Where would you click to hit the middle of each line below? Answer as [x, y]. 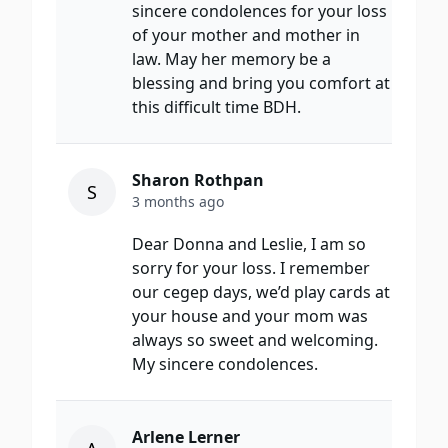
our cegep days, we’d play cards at [261, 292]
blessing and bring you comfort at [261, 83]
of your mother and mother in [246, 35]
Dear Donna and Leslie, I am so [249, 244]
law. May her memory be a [231, 59]
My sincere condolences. [225, 364]
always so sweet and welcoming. [255, 340]
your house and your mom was [250, 316]
